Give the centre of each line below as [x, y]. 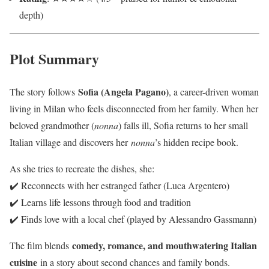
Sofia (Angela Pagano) [123, 91]
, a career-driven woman [214, 91]
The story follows [44, 91]
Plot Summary [54, 58]
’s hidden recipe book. [197, 142]
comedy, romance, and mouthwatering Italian [165, 245]
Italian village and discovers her [70, 142]
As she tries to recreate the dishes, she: [82, 168]
